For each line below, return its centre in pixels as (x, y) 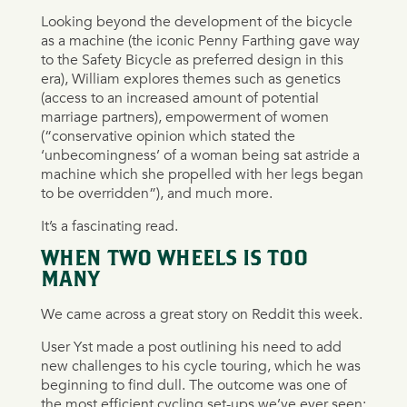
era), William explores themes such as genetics (190, 79)
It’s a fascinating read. (109, 226)
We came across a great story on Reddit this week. (201, 314)
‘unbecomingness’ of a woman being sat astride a (200, 155)
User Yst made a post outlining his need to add (191, 347)
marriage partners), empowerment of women (184, 117)
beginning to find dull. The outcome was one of (194, 385)
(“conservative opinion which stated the (168, 136)
